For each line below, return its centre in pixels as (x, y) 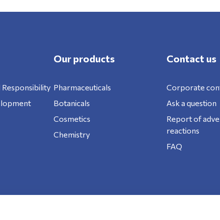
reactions (183, 130)
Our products (84, 58)
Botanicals (71, 103)
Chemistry (71, 134)
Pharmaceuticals (82, 87)
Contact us (192, 58)
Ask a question (192, 103)
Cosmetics (72, 119)
